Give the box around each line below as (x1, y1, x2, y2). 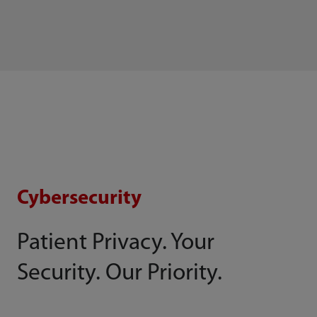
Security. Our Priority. (16, 262, 222, 286)
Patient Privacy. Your (16, 231, 214, 255)
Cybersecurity (16, 188, 142, 209)
